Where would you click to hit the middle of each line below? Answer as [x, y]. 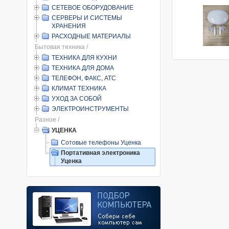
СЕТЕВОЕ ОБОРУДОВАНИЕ [93, 8]
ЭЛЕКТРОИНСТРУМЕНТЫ [90, 109]
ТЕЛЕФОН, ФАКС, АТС [84, 78]
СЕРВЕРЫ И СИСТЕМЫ [87, 18]
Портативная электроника [100, 153]
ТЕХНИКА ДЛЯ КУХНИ [84, 58]
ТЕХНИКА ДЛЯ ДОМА [83, 68]
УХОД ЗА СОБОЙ [77, 99]
